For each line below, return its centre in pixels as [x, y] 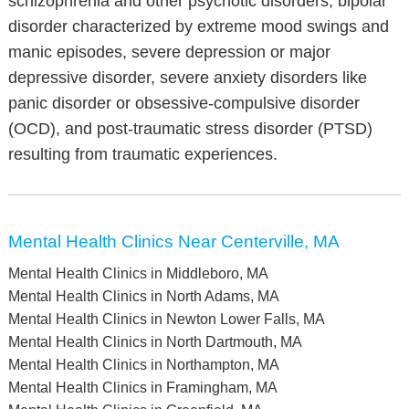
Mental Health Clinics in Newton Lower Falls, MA [166, 319]
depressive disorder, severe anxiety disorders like [187, 78]
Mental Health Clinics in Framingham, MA [142, 388]
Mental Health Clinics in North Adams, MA [143, 296]
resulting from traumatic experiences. [142, 154]
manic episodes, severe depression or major [169, 52]
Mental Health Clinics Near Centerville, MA [173, 241]
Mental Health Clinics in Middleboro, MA [138, 273]
